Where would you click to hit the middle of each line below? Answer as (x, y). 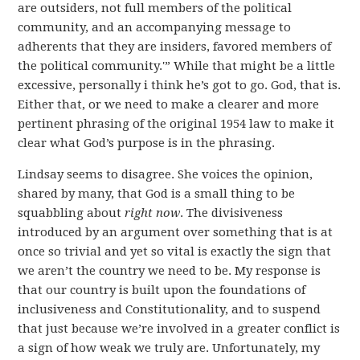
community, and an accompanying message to (155, 27)
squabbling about (72, 213)
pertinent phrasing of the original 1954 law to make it (176, 124)
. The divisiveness (232, 213)
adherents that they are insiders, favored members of (175, 47)
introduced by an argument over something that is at (176, 232)
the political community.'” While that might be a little (177, 66)
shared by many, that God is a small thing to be (157, 194)
